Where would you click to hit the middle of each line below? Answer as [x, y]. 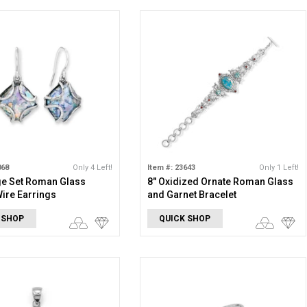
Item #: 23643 [171, 168]
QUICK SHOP [185, 219]
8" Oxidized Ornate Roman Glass [220, 182]
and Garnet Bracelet [192, 195]
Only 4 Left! [92, 168]
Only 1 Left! [279, 168]
